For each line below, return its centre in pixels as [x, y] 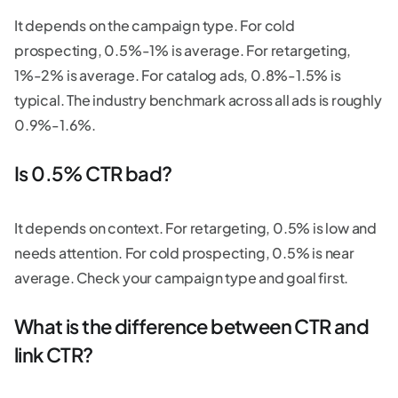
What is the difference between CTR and [192, 326]
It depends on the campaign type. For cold [155, 25]
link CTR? [56, 354]
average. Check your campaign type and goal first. [182, 277]
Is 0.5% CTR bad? [93, 173]
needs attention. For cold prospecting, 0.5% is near [184, 252]
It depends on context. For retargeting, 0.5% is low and [195, 227]
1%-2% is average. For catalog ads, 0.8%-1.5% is [178, 75]
